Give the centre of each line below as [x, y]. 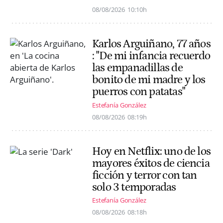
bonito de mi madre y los [149, 80]
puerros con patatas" [138, 92]
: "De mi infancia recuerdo [151, 56]
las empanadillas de [137, 68]
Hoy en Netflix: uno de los [152, 151]
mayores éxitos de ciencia [151, 163]
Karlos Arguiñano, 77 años [151, 44]
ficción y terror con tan [145, 175]
